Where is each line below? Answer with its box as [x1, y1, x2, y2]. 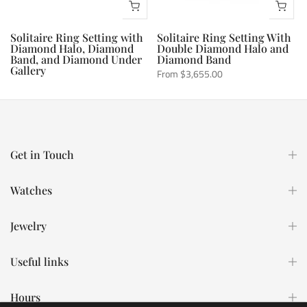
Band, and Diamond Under [10, 51, 142, 66]
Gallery [10, 62, 46, 77]
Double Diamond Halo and [157, 40, 288, 56]
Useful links [10, 254, 69, 269]
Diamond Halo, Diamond [10, 40, 134, 56]
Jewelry [10, 219, 47, 234]
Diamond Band [157, 51, 231, 66]
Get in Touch [10, 147, 74, 162]
